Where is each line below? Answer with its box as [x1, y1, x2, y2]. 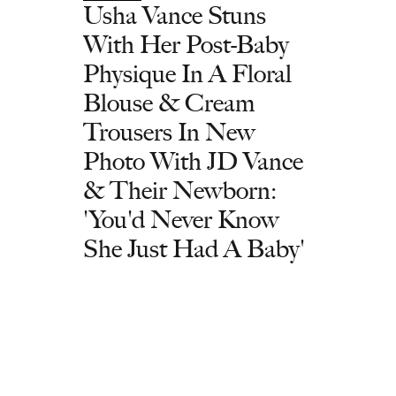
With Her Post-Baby [83, 29, 289, 59]
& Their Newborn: [83, 175, 277, 205]
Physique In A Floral [83, 58, 292, 88]
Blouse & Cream [83, 88, 255, 118]
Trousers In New [83, 117, 255, 147]
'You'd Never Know [83, 204, 279, 234]
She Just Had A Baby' [83, 233, 305, 263]
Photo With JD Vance [83, 146, 303, 176]
